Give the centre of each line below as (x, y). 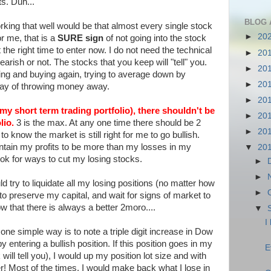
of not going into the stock (155, 38)
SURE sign (80, 38)
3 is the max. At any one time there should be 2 (109, 123)
